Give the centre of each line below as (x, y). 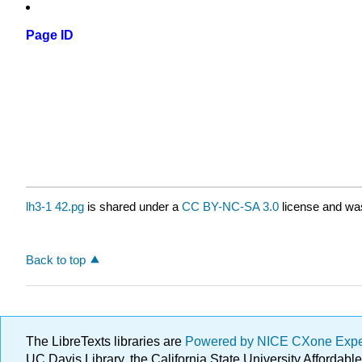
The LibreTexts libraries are (105, 341)
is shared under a (133, 207)
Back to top (56, 259)
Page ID (50, 36)
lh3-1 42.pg (55, 207)
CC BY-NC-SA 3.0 (230, 207)
